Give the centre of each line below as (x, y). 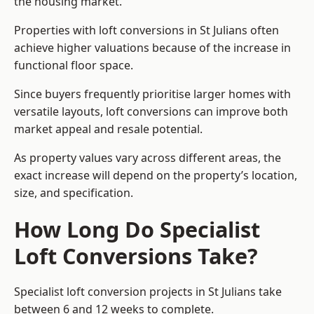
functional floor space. (74, 66)
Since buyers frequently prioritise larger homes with (152, 94)
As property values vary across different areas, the (148, 158)
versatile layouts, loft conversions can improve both (151, 112)
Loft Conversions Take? (136, 256)
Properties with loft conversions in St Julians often (146, 30)
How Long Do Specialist (137, 230)
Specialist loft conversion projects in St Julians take (148, 292)
